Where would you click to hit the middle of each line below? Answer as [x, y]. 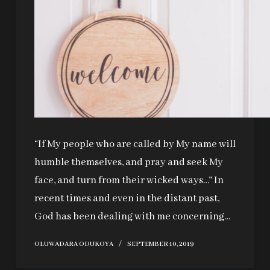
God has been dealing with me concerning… [132, 216]
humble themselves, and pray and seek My [128, 162]
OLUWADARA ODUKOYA [74, 244]
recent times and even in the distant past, [127, 198]
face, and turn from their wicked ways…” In [129, 180]
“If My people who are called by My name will [135, 144]
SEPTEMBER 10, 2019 [160, 244]
